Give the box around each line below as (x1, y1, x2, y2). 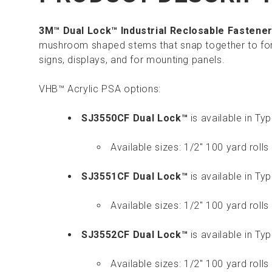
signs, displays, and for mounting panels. (39, 54, 225, 66)
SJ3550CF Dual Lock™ (81, 112, 188, 124)
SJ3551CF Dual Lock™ (81, 171, 188, 183)
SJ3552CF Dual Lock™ (81, 229, 188, 241)
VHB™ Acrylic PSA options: (39, 83, 161, 95)
